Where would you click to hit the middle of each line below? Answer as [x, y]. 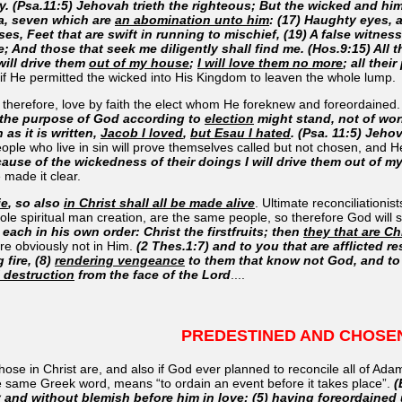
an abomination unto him [192, 19]
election [229, 118]
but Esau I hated [240, 132]
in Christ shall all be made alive [159, 202]
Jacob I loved [142, 132]
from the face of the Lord [153, 274]
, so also [36, 202]
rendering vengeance [120, 260]
